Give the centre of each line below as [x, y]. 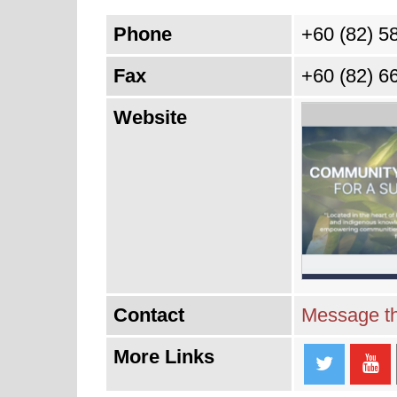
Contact [149, 315]
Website [150, 117]
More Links [164, 357]
